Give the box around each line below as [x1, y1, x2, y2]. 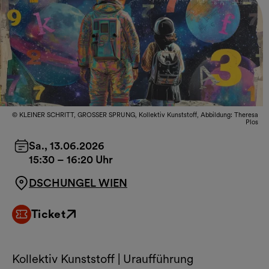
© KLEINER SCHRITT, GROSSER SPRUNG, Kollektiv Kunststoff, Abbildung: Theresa [12, 110, 258, 119]
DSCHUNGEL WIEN [29, 176, 127, 189]
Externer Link [11, 214, 70, 226]
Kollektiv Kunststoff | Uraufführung [12, 251, 193, 266]
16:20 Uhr [67, 153, 113, 166]
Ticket [31, 207, 65, 221]
